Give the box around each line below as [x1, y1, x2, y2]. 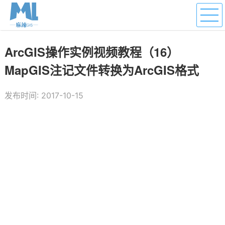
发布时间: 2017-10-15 [4, 90, 83, 100]
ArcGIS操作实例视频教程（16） [4, 43, 179, 60]
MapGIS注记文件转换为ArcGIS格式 [4, 61, 199, 78]
